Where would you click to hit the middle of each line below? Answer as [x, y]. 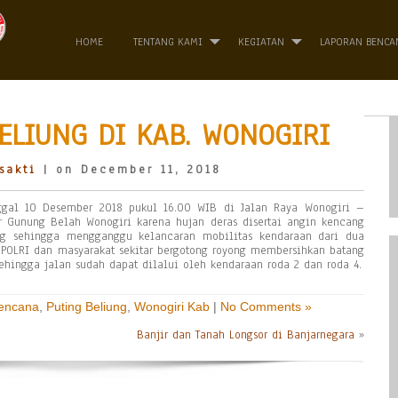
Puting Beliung [87, 306]
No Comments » [266, 306]
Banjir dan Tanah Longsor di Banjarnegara [246, 335]
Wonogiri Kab [172, 306]
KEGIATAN [261, 42]
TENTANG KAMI [168, 42]
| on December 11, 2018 [129, 170]
